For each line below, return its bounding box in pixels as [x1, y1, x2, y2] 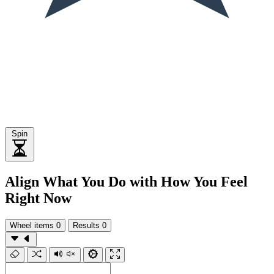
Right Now [5, 190, 72, 206]
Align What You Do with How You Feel [5, 173, 248, 190]
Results [73, 220, 100, 230]
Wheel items [10, 220, 54, 230]
